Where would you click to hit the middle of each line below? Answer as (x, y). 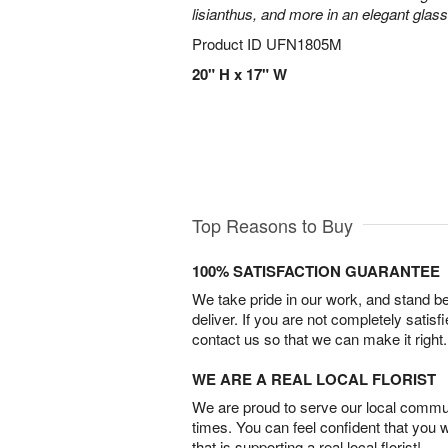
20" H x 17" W (239, 74)
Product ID (229, 43)
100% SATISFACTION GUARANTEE (316, 270)
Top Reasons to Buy (272, 224)
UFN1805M (304, 43)
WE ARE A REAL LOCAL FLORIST (314, 378)
